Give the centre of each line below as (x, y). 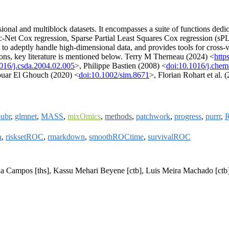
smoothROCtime (116, 137)
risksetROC (25, 137)
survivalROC (169, 137)
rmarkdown (66, 137)
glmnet (26, 117)
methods (118, 117)
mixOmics (84, 117)
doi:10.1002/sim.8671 (114, 75)
